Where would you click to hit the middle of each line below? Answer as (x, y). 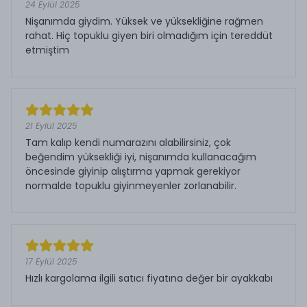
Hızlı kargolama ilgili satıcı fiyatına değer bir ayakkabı (149, 278)
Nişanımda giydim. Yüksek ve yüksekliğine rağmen (144, 21)
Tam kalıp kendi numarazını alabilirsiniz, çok (128, 142)
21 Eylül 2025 (51, 125)
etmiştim (47, 50)
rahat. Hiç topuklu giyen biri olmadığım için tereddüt (149, 35)
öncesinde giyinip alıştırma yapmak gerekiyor (133, 171)
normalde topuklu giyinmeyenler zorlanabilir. (131, 185)
